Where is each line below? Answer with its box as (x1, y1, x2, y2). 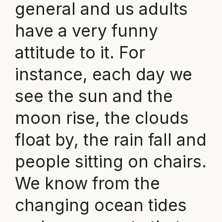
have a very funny (14, 20, 158, 41)
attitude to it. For (14, 42, 145, 62)
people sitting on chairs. (14, 151, 207, 171)
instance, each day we (14, 63, 192, 84)
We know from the (14, 172, 160, 193)
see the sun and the (14, 85, 173, 106)
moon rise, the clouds (14, 107, 189, 128)
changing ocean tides (14, 194, 187, 215)
